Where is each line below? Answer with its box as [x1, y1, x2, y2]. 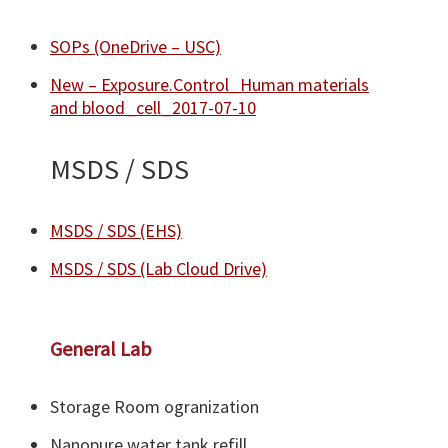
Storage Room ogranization [50, 395, 259, 418]
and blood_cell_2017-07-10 [50, 96, 256, 119]
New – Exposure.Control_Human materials [50, 73, 369, 96]
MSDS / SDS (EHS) [50, 219, 182, 242]
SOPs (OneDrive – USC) [50, 35, 221, 58]
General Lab [50, 336, 152, 361]
